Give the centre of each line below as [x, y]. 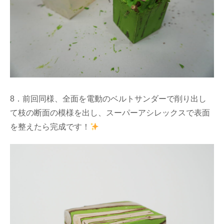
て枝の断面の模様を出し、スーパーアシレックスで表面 [110, 113]
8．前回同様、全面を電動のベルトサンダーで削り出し [108, 99]
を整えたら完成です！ [50, 127]
